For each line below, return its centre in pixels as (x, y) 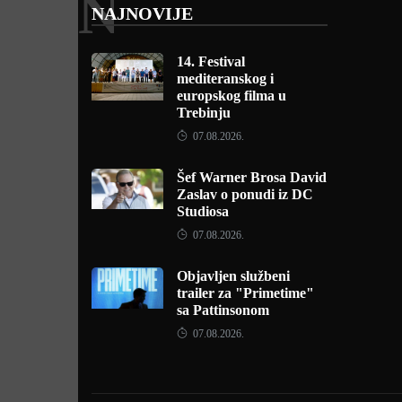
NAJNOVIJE (142, 13)
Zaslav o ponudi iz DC (245, 194)
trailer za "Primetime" (245, 293)
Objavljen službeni (233, 276)
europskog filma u (232, 96)
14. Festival (211, 61)
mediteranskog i (225, 79)
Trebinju (204, 113)
